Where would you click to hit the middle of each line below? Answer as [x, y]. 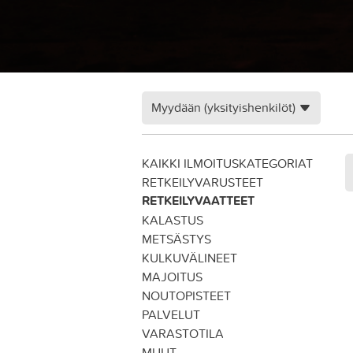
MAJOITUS [172, 277]
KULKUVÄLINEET [190, 258]
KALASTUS [173, 220]
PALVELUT [171, 314]
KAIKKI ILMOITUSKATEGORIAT [227, 163]
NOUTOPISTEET [186, 295]
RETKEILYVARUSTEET [203, 182]
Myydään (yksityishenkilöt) [223, 107]
